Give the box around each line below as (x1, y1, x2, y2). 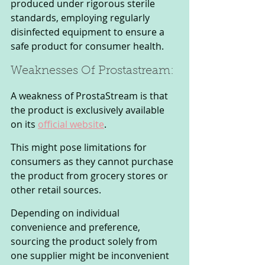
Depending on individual (11, 206, 122, 220)
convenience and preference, (11, 221, 143, 234)
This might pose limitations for (11, 141, 149, 154)
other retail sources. (11, 183, 104, 197)
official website (38, 118, 104, 131)
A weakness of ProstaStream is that (11, 89, 170, 103)
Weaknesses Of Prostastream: (11, 65, 177, 77)
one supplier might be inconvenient (11, 249, 172, 263)
